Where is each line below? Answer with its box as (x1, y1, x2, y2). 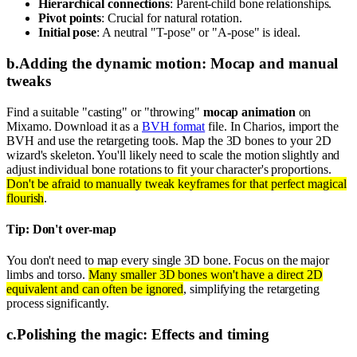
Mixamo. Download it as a (6, 119, 142, 133)
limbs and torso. (6, 268, 88, 282)
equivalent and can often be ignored (6, 282, 184, 296)
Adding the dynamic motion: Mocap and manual (18, 54, 339, 72)
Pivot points (38, 11, 102, 25)
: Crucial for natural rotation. (101, 11, 242, 25)
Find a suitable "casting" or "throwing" (6, 104, 203, 119)
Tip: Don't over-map (6, 222, 116, 236)
